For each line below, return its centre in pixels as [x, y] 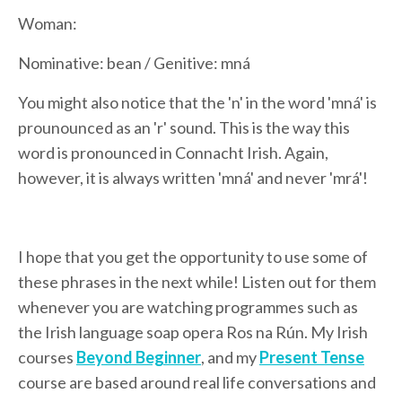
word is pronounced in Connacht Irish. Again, [173, 152]
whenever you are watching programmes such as [188, 306]
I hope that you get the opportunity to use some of [193, 256]
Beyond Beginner [139, 357]
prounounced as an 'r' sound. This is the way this [184, 127]
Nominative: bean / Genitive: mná [134, 62]
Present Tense [312, 357]
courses [47, 357]
